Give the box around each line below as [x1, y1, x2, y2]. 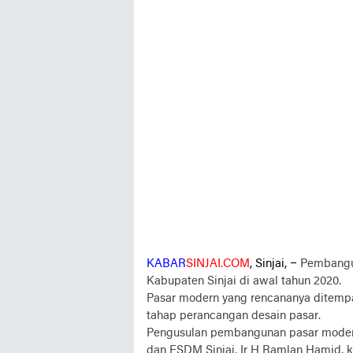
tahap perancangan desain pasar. [147, 310, 321, 322]
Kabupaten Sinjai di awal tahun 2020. [147, 275, 341, 288]
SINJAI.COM [186, 258, 250, 270]
